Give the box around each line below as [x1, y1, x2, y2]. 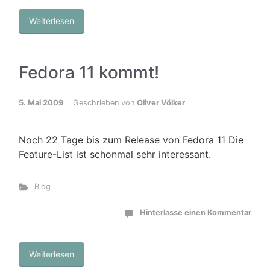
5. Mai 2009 [19, 98, 63, 107]
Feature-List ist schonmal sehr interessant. [19, 148, 211, 160]
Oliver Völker [137, 98, 185, 107]
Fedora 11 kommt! [19, 62, 159, 83]
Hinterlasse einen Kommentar [140, 208, 251, 217]
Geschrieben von [73, 98, 137, 107]
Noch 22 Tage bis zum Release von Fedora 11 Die [19, 134, 243, 146]
